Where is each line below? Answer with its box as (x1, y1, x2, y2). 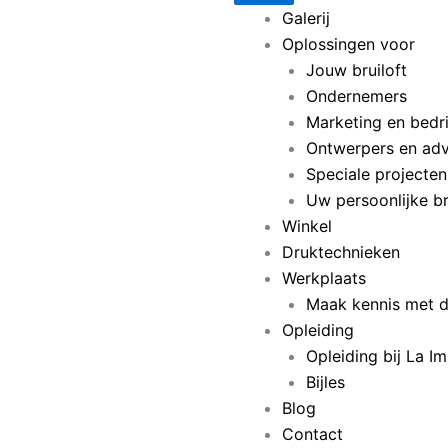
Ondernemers (306, 86, 407, 107)
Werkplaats (282, 268, 366, 289)
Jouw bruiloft (306, 60, 407, 81)
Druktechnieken (282, 242, 400, 263)
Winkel (282, 216, 332, 237)
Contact (282, 424, 343, 445)
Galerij (282, 8, 330, 29)
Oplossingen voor (282, 34, 415, 55)
